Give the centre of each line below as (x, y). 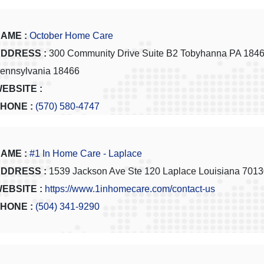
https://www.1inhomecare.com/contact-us (130, 189)
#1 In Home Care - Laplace (86, 154)
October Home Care (71, 36)
